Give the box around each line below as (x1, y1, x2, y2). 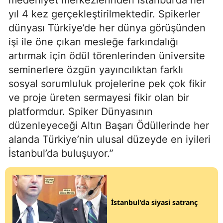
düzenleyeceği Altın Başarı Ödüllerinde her (8, 119, 209, 132)
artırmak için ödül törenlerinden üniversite (8, 50, 205, 62)
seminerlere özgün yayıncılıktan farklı (8, 64, 183, 76)
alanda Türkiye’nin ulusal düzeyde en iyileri (8, 133, 211, 146)
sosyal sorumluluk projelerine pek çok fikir (8, 78, 206, 90)
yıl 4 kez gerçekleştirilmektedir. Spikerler (8, 8, 200, 20)
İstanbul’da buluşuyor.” (8, 147, 113, 160)
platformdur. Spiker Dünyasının (8, 106, 153, 118)
